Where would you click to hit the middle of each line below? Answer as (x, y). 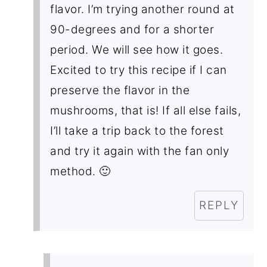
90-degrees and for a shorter (132, 29)
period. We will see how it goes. (137, 49)
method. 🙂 (80, 171)
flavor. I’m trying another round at (142, 9)
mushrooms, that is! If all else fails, (146, 110)
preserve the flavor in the (120, 90)
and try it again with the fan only (140, 151)
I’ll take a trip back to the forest (137, 131)
